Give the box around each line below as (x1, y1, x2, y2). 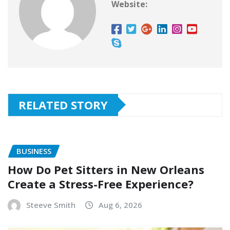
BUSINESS (16, 145, 51, 156)
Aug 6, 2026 (99, 200, 142, 210)
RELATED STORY (18, 97, 108, 112)
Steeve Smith (26, 200, 75, 210)
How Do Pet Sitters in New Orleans (8, 162, 204, 178)
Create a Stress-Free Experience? (8, 176, 194, 192)
